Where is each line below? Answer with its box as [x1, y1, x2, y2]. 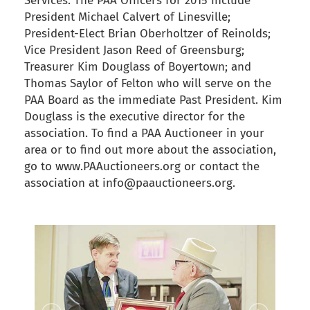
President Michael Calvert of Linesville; [24, 10, 230, 25]
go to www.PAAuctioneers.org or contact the [24, 159, 259, 174]
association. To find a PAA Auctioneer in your [24, 126, 264, 141]
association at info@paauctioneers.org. [24, 176, 235, 191]
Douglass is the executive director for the [24, 109, 245, 125]
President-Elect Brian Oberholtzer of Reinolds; [24, 26, 271, 42]
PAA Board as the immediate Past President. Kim [24, 93, 282, 108]
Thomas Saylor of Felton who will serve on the [24, 76, 271, 91]
